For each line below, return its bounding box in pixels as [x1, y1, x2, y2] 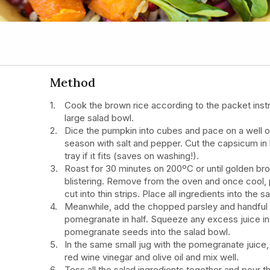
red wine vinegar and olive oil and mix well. [64, 251, 239, 263]
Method [50, 74, 95, 90]
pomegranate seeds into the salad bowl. [64, 225, 231, 237]
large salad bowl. [64, 111, 134, 124]
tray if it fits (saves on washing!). [64, 149, 199, 162]
